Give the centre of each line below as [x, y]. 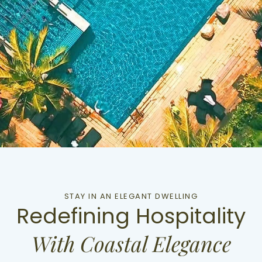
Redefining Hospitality [131, 216]
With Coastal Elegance [131, 243]
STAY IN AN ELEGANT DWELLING [131, 196]
